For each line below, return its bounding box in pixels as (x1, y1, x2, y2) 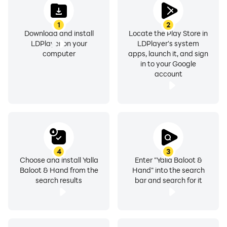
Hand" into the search (132, 165, 205, 175)
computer (42, 49, 75, 58)
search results (35, 175, 82, 185)
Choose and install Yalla (19, 155, 98, 165)
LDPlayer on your (30, 39, 87, 48)
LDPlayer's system (137, 39, 199, 48)
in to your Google (140, 59, 196, 68)
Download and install (24, 28, 94, 38)
